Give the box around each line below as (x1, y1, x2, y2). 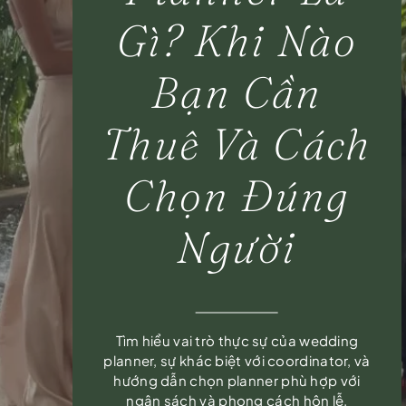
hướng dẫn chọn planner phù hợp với (113, 372, 361, 390)
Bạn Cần (151, 65, 323, 120)
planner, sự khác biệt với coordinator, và (103, 352, 371, 370)
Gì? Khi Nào (116, 14, 358, 68)
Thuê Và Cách (102, 117, 372, 171)
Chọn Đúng (124, 169, 350, 223)
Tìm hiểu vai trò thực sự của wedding (115, 332, 359, 350)
